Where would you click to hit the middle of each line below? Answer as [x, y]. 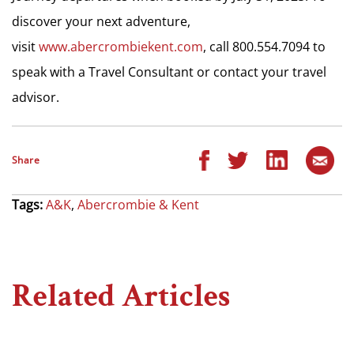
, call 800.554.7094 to [264, 46]
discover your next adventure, [101, 21]
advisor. [36, 97]
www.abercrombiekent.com [121, 46]
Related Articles [121, 296]
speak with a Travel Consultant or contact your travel [169, 72]
